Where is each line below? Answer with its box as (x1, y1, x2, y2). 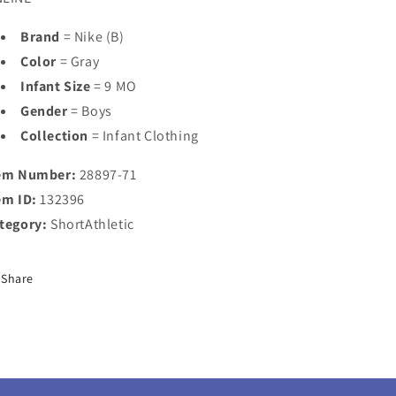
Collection (20, 126, 88, 145)
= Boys (67, 102, 112, 120)
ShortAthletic (50, 215, 134, 233)
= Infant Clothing (88, 126, 199, 145)
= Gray (57, 52, 100, 71)
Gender (20, 102, 68, 120)
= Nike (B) (60, 27, 125, 46)
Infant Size (20, 77, 91, 95)
